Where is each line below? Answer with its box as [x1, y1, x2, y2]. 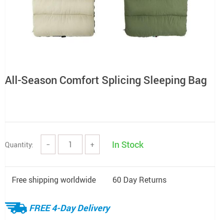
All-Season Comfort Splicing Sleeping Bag [5, 73, 207, 87]
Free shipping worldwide [12, 174, 96, 185]
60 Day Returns [112, 174, 166, 185]
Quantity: [5, 139, 33, 149]
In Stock [112, 138, 143, 150]
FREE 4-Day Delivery [29, 201, 110, 214]
